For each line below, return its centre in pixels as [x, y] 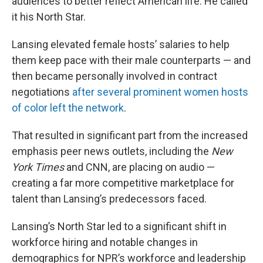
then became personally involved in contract [114, 76]
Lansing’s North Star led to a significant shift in [119, 226]
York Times [39, 167]
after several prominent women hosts [160, 92]
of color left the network [68, 108]
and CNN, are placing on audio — [141, 167]
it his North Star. [49, 17]
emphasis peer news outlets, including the [112, 151]
